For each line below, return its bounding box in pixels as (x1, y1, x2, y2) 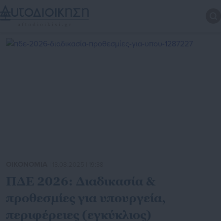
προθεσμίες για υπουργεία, (6, 191, 166, 206)
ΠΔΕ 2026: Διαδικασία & (6, 174, 155, 189)
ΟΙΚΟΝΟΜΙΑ (6, 160, 49, 169)
